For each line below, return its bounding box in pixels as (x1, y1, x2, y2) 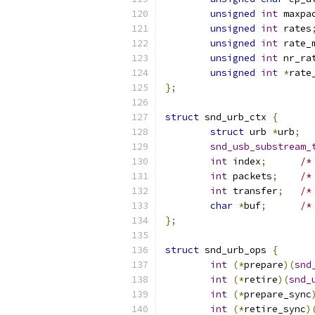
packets (227, 170, 272, 182)
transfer (227, 185, 278, 197)
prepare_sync (244, 288, 311, 300)
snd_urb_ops (199, 244, 272, 256)
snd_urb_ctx (199, 111, 272, 123)
